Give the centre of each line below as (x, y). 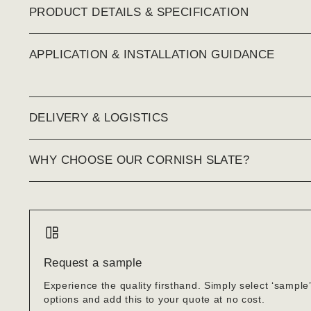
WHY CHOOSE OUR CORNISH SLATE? (139, 160)
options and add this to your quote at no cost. (154, 300)
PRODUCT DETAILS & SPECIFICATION (139, 12)
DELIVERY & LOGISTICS (99, 118)
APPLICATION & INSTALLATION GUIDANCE (152, 55)
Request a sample (93, 263)
